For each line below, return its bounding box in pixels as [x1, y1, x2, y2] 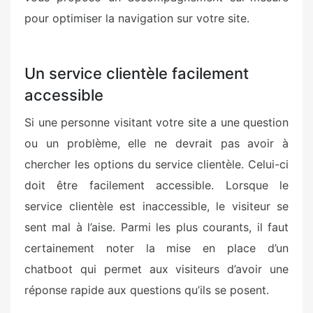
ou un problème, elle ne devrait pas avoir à [24, 136, 289, 150]
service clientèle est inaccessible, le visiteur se [24, 199, 289, 213]
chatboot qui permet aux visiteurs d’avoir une [24, 262, 289, 276]
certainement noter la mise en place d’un [24, 241, 289, 255]
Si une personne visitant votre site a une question [24, 115, 289, 129]
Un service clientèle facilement [24, 64, 249, 82]
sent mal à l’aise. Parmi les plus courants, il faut [24, 220, 289, 234]
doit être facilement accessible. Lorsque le [24, 178, 289, 192]
